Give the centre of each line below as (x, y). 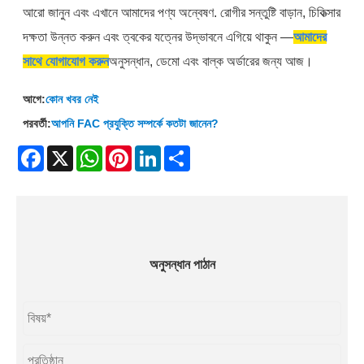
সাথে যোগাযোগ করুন (66, 61)
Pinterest (154, 152)
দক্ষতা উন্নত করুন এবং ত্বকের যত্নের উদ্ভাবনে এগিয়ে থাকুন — (158, 37)
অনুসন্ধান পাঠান (182, 264)
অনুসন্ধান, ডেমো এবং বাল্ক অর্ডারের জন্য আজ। (211, 61)
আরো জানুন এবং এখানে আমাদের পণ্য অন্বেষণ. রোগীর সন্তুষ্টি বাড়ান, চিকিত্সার (182, 12)
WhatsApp (129, 152)
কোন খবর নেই (72, 99)
